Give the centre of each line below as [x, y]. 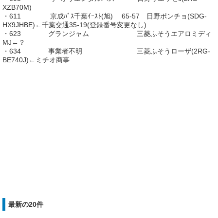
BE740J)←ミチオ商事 [36, 60]
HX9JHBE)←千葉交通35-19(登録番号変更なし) [74, 25]
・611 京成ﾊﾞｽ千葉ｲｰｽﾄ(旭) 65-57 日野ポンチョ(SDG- [105, 16]
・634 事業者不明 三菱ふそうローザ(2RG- [106, 51]
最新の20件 [26, 204]
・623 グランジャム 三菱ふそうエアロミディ [107, 34]
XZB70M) [17, 7]
